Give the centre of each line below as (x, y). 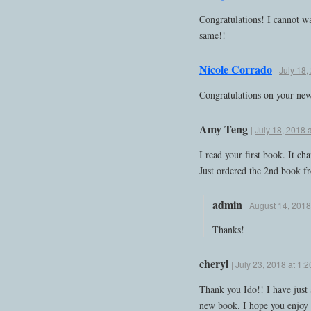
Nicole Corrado (236, 69)
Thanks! (228, 230)
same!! (212, 35)
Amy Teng (224, 128)
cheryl (214, 264)
